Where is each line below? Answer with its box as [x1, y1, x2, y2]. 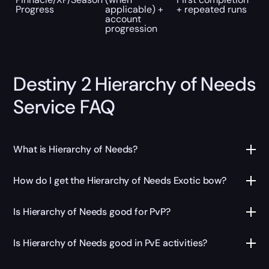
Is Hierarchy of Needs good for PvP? [13, 205, 171, 219]
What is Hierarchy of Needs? [13, 143, 138, 156]
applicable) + [104, 2, 163, 16]
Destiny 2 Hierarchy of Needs [13, 71, 256, 97]
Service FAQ [13, 94, 115, 119]
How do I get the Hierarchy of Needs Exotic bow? [13, 174, 226, 187]
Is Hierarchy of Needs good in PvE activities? [13, 237, 208, 250]
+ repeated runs [176, 2, 247, 16]
